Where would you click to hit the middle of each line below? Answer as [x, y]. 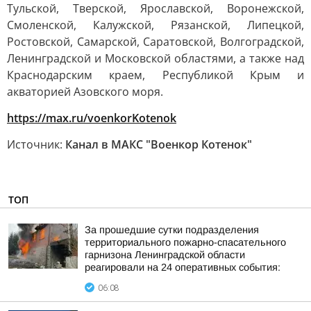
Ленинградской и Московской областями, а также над [155, 58]
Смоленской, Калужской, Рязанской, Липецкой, [155, 25]
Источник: [36, 144]
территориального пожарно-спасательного [185, 242]
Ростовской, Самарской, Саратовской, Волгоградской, [155, 42]
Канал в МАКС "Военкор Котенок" [159, 144]
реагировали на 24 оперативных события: [183, 267]
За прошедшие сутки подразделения [172, 230]
